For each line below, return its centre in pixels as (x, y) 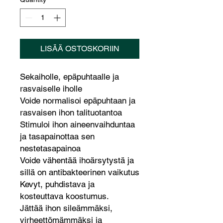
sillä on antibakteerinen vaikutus (80, 172)
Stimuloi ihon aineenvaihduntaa (77, 124)
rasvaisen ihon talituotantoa (71, 112)
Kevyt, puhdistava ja (57, 184)
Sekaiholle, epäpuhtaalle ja (69, 77)
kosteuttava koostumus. (64, 196)
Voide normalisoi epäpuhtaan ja (78, 101)
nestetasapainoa (50, 148)
